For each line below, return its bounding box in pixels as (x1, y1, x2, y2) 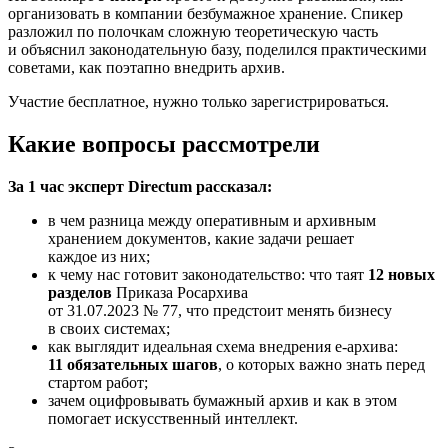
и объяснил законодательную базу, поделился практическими (8, 40, 427, 58)
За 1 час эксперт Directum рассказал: (8, 177, 272, 195)
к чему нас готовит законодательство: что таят (48, 265, 368, 283)
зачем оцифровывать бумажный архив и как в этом (48, 391, 397, 409)
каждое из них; (48, 247, 150, 265)
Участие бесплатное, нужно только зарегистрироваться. (8, 92, 389, 110)
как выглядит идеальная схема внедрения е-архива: (48, 337, 398, 355)
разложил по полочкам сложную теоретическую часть (8, 22, 378, 40)
